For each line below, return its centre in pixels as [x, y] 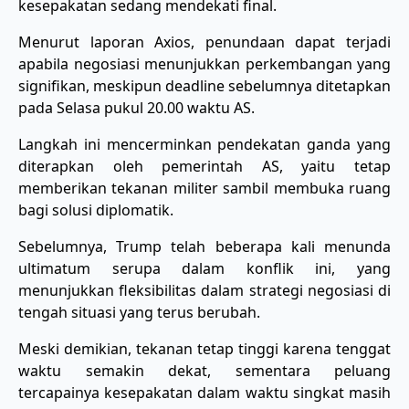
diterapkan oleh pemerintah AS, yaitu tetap [204, 166]
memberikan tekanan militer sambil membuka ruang [204, 188]
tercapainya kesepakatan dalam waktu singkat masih [204, 392]
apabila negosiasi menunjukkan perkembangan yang [204, 63]
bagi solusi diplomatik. [96, 210]
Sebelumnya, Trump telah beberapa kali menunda [204, 246]
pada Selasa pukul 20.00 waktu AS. [136, 107]
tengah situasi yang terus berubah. [139, 312]
